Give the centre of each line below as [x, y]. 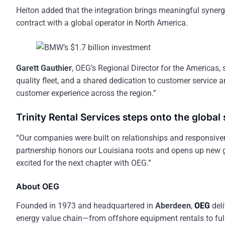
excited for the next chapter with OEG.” [84, 163]
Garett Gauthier [44, 68]
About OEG [38, 187]
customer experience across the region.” [86, 93]
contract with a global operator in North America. [102, 23]
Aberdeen [173, 206]
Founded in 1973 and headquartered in [86, 206]
